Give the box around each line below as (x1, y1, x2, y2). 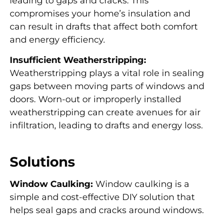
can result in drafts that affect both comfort (10, 21, 198, 32)
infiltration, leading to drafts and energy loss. (10, 120, 203, 131)
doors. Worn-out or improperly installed (10, 93, 181, 105)
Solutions (10, 153, 75, 170)
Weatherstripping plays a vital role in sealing (10, 67, 204, 78)
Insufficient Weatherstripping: (10, 54, 146, 65)
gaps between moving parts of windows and (10, 80, 204, 92)
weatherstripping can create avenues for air (10, 107, 201, 118)
